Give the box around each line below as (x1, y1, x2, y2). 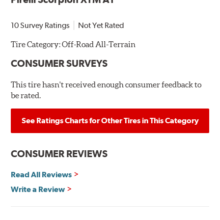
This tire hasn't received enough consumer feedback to (11, 80, 202, 89)
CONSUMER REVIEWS (11, 147, 108, 160)
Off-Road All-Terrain (62, 39, 136, 49)
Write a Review (11, 184, 65, 194)
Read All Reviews (11, 169, 72, 179)
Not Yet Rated (78, 20, 125, 30)
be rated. (11, 90, 41, 100)
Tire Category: (11, 39, 62, 49)
